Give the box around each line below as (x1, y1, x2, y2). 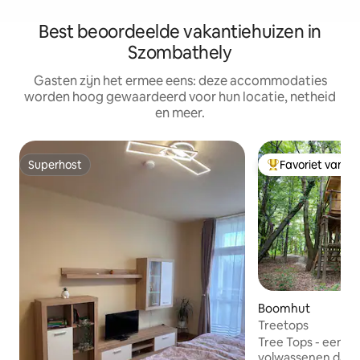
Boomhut (258, 301, 311, 317)
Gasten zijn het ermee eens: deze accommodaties (33, 72, 327, 90)
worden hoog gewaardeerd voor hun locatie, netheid (24, 88, 336, 106)
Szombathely (128, 41, 232, 65)
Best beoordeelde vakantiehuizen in (38, 20, 322, 44)
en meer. (155, 104, 205, 122)
